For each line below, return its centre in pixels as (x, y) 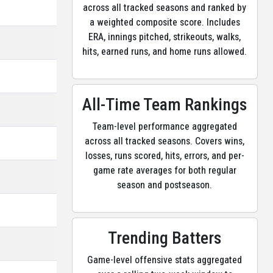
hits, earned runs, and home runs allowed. (165, 51)
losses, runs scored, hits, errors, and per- (165, 156)
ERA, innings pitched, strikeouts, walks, (165, 37)
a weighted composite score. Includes (165, 22)
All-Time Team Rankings (165, 105)
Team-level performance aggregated (165, 126)
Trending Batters (165, 238)
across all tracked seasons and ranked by (165, 8)
